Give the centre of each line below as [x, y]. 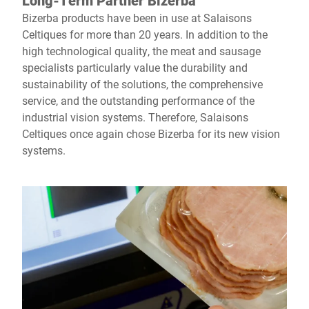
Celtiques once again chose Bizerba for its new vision [151, 133]
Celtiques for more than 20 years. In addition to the [145, 34]
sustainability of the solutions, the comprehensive [142, 84]
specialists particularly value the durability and [135, 67]
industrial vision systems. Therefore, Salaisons [135, 117]
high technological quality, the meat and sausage [141, 51]
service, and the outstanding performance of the [138, 100]
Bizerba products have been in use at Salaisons [137, 18]
